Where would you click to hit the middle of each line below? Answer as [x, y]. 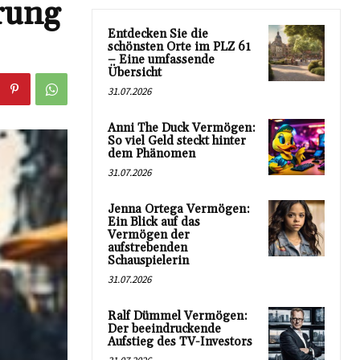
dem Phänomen [151, 154]
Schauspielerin [148, 261]
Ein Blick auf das [154, 222]
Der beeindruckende [164, 329]
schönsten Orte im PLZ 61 [179, 47]
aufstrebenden [147, 248]
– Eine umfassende [161, 60]
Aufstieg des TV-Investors [180, 342]
